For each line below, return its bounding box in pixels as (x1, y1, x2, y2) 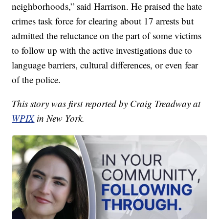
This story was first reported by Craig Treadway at (12, 97, 201, 110)
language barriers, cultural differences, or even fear (12, 59, 198, 71)
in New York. (34, 112, 85, 125)
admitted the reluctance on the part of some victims (12, 29, 202, 42)
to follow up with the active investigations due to (12, 44, 193, 57)
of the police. (12, 73, 61, 86)
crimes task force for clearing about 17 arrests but (12, 15, 194, 27)
